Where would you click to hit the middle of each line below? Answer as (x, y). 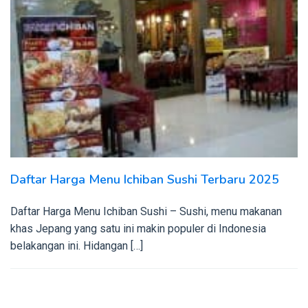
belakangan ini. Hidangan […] (77, 246)
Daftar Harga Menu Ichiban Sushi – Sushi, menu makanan (146, 212)
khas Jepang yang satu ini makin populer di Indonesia (138, 229)
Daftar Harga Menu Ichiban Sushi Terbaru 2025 (145, 180)
